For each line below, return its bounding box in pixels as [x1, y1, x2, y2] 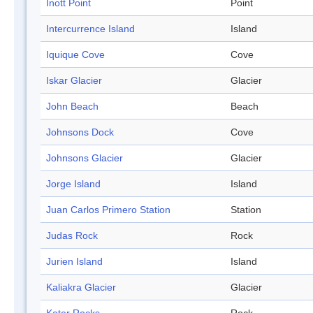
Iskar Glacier [46, 75, 102, 87]
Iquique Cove [46, 49, 105, 61]
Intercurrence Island [46, 23, 135, 35]
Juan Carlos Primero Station [46, 204, 170, 216]
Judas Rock [46, 230, 98, 242]
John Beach [46, 101, 99, 112]
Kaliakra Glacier [46, 282, 116, 293]
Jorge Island [46, 178, 101, 190]
